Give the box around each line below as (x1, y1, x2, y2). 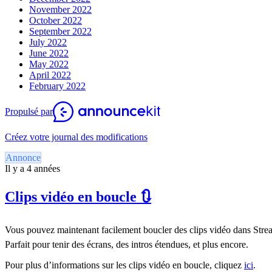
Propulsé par (5, 106, 53, 117)
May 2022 (29, 58, 69, 69)
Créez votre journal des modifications (5, 131, 148, 142)
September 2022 (29, 25, 92, 36)
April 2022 (29, 69, 71, 80)
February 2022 (29, 80, 86, 91)
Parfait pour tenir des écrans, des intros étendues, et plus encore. (5, 239, 248, 250)
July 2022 (29, 36, 67, 47)
